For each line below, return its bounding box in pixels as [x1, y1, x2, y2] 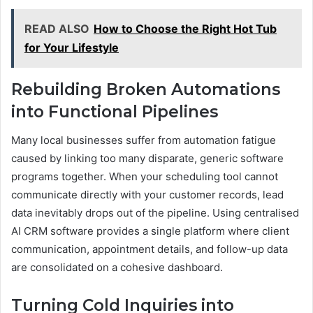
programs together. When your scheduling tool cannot [11, 169, 278, 183]
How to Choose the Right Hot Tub [94, 22, 277, 36]
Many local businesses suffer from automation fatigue [11, 133, 276, 147]
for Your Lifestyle [24, 41, 119, 55]
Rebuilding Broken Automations [11, 80, 280, 100]
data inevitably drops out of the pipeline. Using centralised [11, 205, 299, 219]
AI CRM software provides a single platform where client [11, 224, 289, 238]
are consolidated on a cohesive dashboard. [11, 260, 223, 274]
